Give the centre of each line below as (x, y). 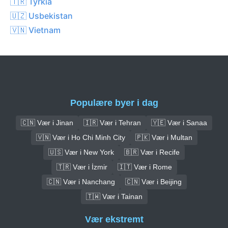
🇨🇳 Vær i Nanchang (81, 181)
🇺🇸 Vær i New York (81, 152)
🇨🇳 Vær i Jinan (47, 122)
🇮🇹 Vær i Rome (145, 167)
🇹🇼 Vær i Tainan (114, 196)
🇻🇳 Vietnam (35, 30)
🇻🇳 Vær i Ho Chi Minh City (80, 137)
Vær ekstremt (114, 220)
